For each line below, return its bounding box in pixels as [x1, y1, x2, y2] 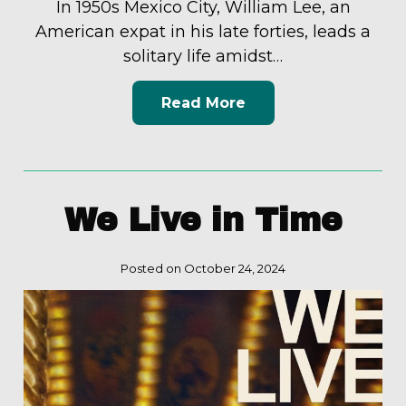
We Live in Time [64, 202, 342, 239]
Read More [160, 94, 246, 112]
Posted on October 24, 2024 [121, 261, 285, 276]
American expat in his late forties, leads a [35, 21, 371, 42]
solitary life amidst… [123, 45, 283, 66]
